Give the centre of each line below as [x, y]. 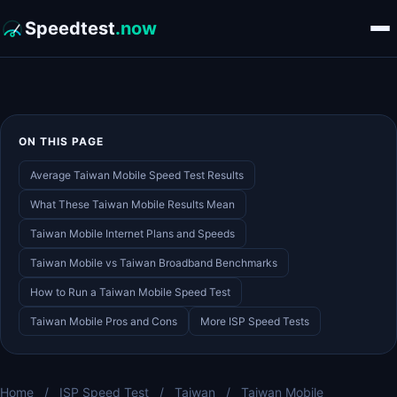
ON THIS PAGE [61, 141]
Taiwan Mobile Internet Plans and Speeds [132, 234]
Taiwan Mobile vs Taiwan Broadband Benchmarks [154, 263]
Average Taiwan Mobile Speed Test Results [137, 175]
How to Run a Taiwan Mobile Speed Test [130, 292]
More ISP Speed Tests [255, 321]
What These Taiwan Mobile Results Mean [132, 204]
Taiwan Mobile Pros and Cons [104, 321]
